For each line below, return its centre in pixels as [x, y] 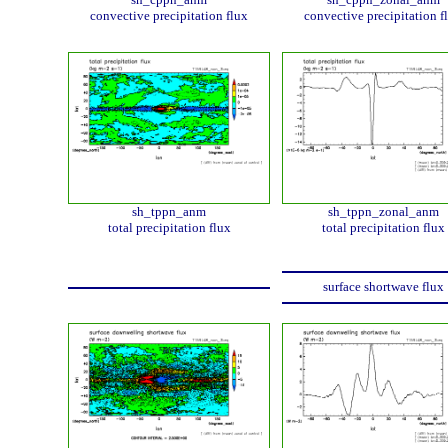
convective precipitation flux [169, 15]
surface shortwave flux [383, 287]
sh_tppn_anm [169, 211]
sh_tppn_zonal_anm [383, 211]
